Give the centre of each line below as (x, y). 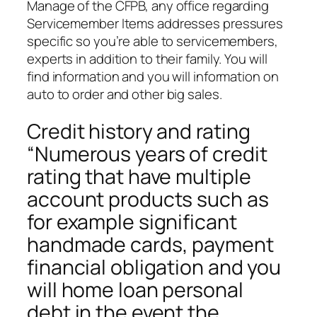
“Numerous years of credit (147, 154)
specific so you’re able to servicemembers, (152, 41)
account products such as (148, 199)
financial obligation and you (154, 267)
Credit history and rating (139, 131)
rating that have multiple (139, 176)
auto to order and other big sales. (125, 94)
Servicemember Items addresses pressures (155, 23)
